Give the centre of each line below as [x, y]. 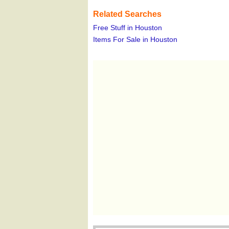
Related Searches [127, 14]
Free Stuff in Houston [128, 28]
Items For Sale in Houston [135, 39]
